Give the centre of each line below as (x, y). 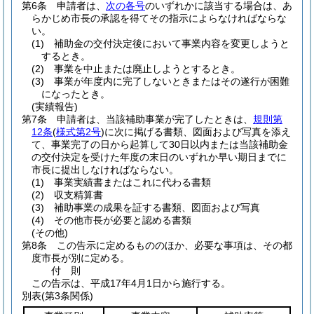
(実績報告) (55, 107)
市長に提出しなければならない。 (105, 170)
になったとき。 (76, 94)
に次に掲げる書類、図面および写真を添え (198, 132)
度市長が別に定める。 (81, 258)
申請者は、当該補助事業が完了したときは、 (155, 119)
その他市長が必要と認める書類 (123, 220)
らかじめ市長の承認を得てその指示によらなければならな (159, 18)
